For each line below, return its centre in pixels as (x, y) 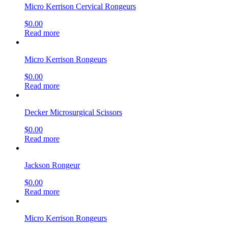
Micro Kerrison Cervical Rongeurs (80, 6)
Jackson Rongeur (52, 165)
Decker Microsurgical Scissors (73, 112)
